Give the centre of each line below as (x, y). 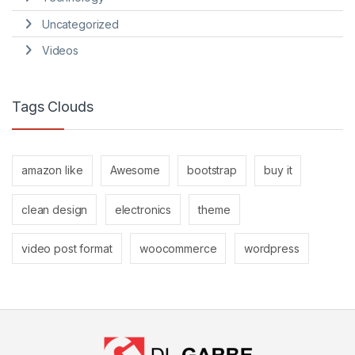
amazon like (52, 170)
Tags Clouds (53, 107)
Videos (60, 51)
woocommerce (178, 248)
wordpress (271, 248)
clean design (55, 209)
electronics (143, 209)
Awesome (135, 170)
